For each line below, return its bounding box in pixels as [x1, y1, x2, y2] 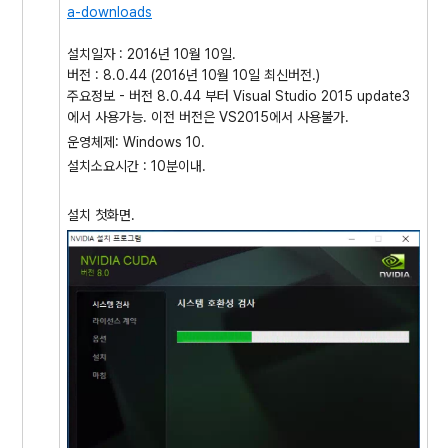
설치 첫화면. [67, 207, 143, 223]
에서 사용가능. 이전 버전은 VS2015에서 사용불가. [67, 109, 349, 125]
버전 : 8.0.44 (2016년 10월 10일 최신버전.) [67, 67, 320, 83]
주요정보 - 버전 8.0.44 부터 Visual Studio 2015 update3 [67, 88, 410, 104]
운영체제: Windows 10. [67, 133, 205, 150]
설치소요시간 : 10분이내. [67, 158, 206, 174]
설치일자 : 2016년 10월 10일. [67, 46, 236, 62]
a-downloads [67, 4, 152, 20]
